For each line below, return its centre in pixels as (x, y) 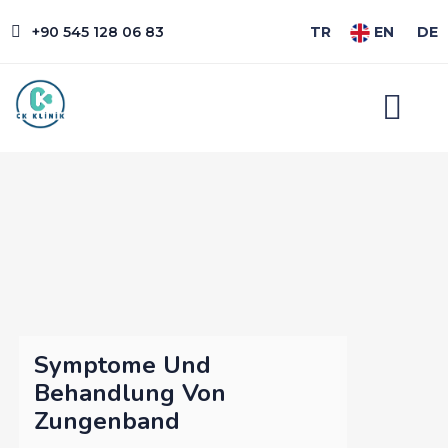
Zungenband (107, 420)
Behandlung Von (130, 392)
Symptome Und (123, 364)
